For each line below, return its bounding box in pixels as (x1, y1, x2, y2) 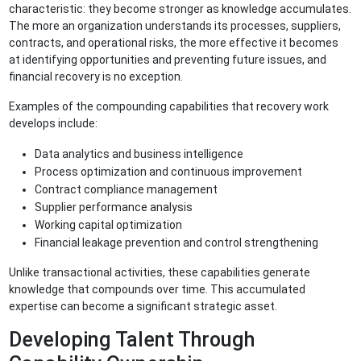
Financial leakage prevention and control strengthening (35, 236, 319, 250)
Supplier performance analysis (35, 201, 196, 214)
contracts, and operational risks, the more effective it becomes (9, 36, 339, 50)
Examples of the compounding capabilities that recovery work (9, 100, 330, 114)
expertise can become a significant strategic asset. (9, 300, 280, 313)
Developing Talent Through (9, 328, 255, 352)
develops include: (9, 117, 101, 131)
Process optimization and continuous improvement (35, 165, 305, 179)
